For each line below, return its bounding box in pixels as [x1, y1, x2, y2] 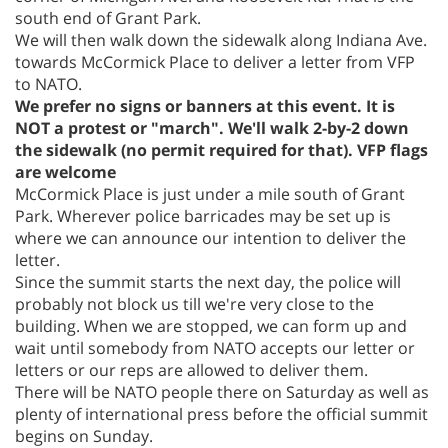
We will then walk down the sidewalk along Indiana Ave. [15, 28, 427, 51]
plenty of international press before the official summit [15, 402, 428, 425]
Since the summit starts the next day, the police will [15, 270, 401, 293]
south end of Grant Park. [15, 6, 201, 29]
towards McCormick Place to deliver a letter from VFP [15, 50, 415, 73]
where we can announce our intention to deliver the [15, 226, 406, 249]
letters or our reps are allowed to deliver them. [15, 358, 368, 381]
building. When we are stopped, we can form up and [15, 314, 407, 337]
